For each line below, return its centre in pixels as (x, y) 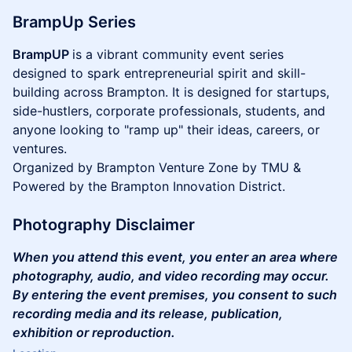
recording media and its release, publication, (148, 313)
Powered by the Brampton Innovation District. (149, 186)
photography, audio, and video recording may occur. (171, 276)
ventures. (40, 148)
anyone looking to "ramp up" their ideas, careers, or (166, 130)
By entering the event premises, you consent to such (175, 295)
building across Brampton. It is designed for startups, (171, 92)
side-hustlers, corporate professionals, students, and (169, 111)
